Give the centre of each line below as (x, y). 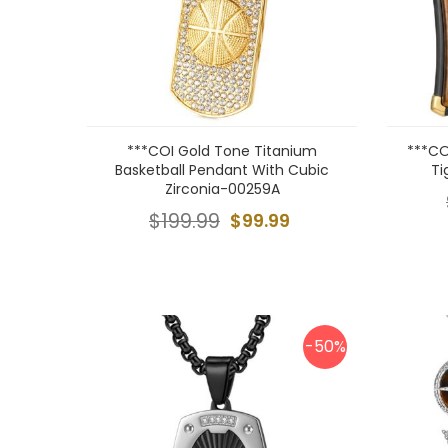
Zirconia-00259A (222, 189)
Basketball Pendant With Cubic (222, 170)
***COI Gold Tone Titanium (222, 151)
